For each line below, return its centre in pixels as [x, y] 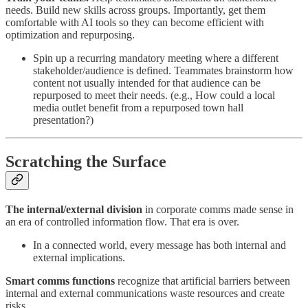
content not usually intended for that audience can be [147, 83]
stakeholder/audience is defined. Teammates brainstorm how [163, 71]
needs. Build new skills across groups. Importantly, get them [135, 10]
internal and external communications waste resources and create [145, 293]
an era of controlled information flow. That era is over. [122, 222]
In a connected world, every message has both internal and [159, 245]
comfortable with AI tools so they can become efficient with [135, 23]
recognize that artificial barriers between [202, 281]
